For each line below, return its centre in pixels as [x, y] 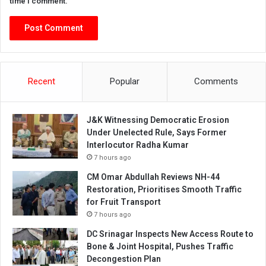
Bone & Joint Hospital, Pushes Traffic [160, 247]
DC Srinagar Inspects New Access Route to [170, 234]
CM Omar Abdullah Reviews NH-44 [153, 177]
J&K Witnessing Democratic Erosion [158, 120]
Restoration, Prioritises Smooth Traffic [164, 190]
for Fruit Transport [124, 202]
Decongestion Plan [124, 259]
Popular [124, 82]
